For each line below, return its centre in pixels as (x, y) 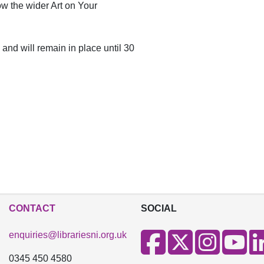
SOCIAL (159, 208)
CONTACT (32, 208)
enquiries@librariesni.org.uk (68, 235)
